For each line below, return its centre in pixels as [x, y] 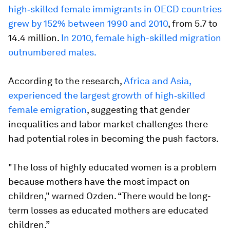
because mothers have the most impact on [99, 182]
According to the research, [66, 81]
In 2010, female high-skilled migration [141, 38]
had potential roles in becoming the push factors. [113, 139]
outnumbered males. [52, 52]
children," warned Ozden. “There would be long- [110, 196]
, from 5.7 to [193, 24]
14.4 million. [35, 38]
